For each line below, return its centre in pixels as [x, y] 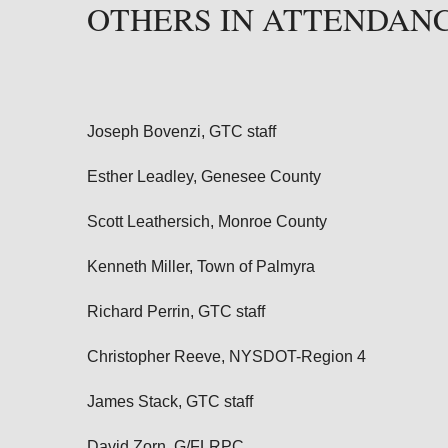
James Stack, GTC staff [170, 401]
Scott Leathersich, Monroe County [207, 221]
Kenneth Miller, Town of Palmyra [201, 266]
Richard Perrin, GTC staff [176, 311]
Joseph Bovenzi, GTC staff [181, 131]
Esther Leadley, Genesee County [204, 176]
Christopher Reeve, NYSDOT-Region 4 [226, 356]
